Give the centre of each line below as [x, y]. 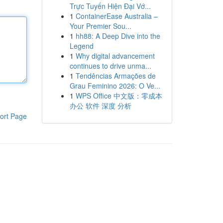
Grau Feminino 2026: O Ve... [115, 86]
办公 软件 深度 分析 [100, 106]
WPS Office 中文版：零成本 [119, 96]
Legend [81, 46]
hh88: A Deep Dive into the [118, 36]
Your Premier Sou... [100, 26]
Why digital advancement [115, 56]
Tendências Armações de [115, 76]
